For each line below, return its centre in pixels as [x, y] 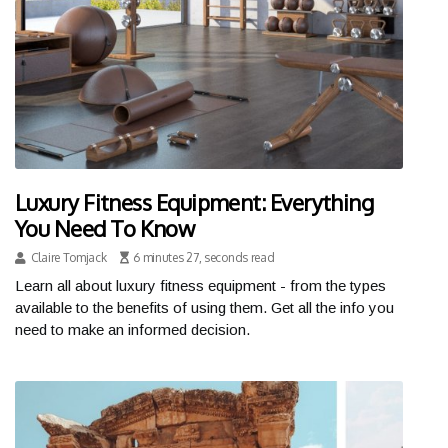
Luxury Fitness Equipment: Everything [194, 201]
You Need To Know [105, 227]
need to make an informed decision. [132, 329]
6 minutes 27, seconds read [204, 257]
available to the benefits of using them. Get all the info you [204, 307]
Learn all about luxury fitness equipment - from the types [200, 285]
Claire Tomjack [68, 257]
